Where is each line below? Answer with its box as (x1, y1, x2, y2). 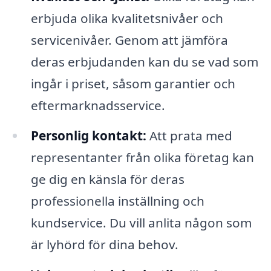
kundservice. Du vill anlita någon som (30, 214, 252, 232)
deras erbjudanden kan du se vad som (30, 53, 258, 71)
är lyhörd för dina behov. (30, 236, 178, 253)
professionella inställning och (30, 192, 204, 210)
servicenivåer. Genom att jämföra (30, 31, 228, 49)
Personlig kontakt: (30, 127, 146, 145)
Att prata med (146, 127, 232, 145)
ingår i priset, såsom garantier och (30, 75, 235, 93)
